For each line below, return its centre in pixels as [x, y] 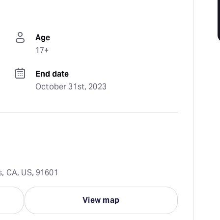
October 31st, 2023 [71, 87]
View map [101, 200]
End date [52, 74]
